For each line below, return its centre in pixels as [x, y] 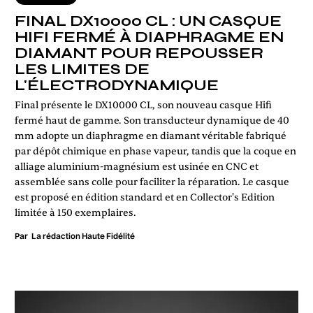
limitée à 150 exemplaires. [75, 212]
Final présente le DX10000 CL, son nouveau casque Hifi [143, 105]
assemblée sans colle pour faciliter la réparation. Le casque [152, 182]
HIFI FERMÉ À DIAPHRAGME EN [149, 37]
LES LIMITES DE [82, 69]
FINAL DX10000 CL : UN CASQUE [148, 21]
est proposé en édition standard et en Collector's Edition [145, 197]
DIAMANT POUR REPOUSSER [139, 53]
